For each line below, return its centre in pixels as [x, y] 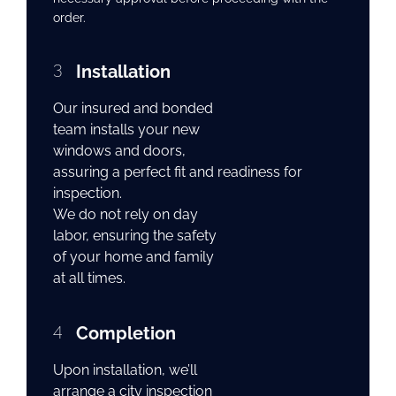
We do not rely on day [126, 214]
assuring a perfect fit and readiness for [178, 171]
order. [69, 17]
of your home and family [133, 256]
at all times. [89, 278]
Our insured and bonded [133, 108]
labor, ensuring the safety [135, 235]
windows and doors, [119, 150]
